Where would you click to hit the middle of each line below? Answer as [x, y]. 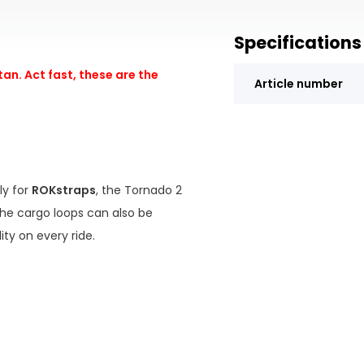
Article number [298, 84]
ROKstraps [63, 190]
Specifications [297, 43]
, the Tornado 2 [139, 190]
